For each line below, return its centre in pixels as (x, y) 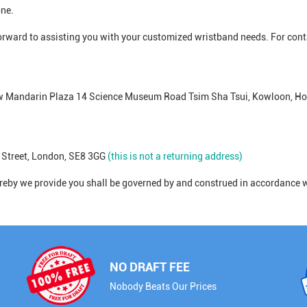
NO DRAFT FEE (150, 267)
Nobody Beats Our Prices (163, 286)
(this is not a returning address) (175, 156)
